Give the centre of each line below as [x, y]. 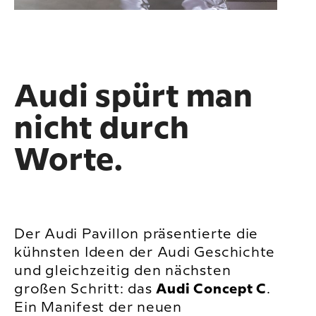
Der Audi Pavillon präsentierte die [136, 235]
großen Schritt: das [85, 290]
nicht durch [102, 129]
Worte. [69, 160]
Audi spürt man [134, 97]
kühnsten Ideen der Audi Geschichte [145, 253]
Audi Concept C [212, 290]
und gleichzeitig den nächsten [123, 272]
